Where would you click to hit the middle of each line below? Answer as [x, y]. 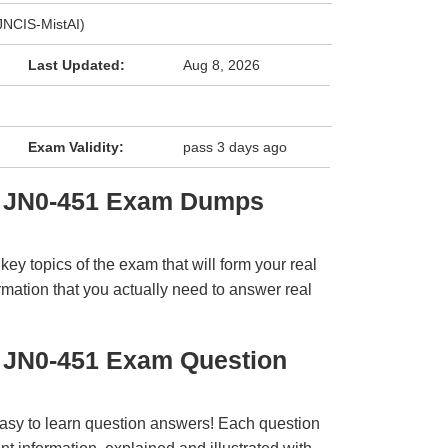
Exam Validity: [75, 147]
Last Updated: [76, 65]
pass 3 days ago [235, 147]
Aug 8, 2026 [222, 65]
